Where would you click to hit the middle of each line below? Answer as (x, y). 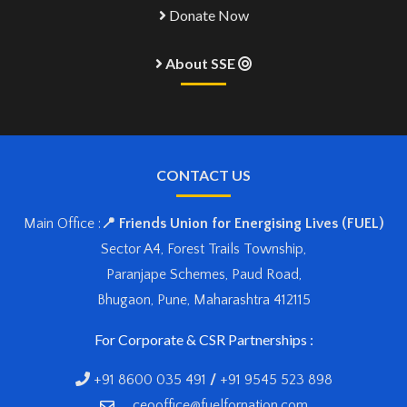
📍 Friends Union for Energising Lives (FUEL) (242, 223)
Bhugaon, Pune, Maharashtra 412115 (203, 300)
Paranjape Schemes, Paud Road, (203, 274)
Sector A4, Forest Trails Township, (203, 249)
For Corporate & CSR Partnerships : (203, 339)
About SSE (200, 63)
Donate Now (207, 15)
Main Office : (62, 223)
